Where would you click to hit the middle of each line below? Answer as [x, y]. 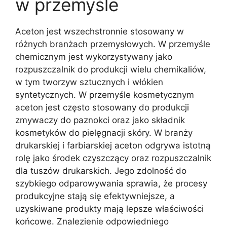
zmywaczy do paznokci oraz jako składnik [100, 120]
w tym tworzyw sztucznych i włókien [89, 82]
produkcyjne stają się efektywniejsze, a [95, 196]
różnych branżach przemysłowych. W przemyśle [113, 44]
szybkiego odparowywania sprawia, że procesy [111, 183]
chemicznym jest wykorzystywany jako [94, 56]
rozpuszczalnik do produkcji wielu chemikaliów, [111, 69]
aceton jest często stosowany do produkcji [102, 107]
